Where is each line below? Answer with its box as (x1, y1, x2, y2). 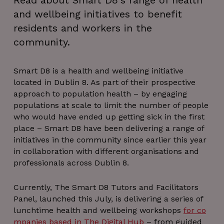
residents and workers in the (13, 22, 152, 34)
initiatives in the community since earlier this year (13, 135, 206, 144)
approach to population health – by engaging (13, 89, 187, 98)
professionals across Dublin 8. (13, 158, 129, 167)
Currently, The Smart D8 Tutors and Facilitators (13, 182, 198, 192)
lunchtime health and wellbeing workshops (13, 205, 183, 215)
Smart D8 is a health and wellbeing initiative (13, 66, 183, 75)
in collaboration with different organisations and (13, 146, 199, 156)
